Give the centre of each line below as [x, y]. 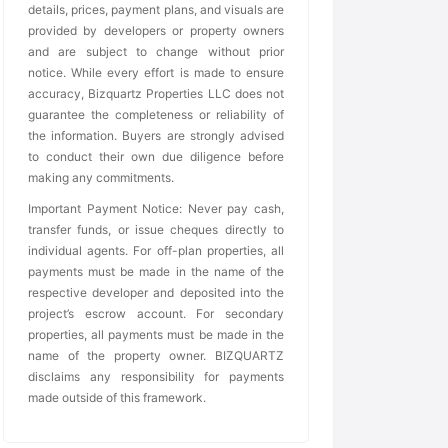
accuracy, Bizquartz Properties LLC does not [156, 94]
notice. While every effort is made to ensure [156, 73]
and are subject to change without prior [156, 52]
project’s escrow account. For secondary [156, 314]
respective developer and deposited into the [156, 293]
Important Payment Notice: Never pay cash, [156, 209]
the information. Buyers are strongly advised [156, 136]
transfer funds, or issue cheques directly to [156, 230]
